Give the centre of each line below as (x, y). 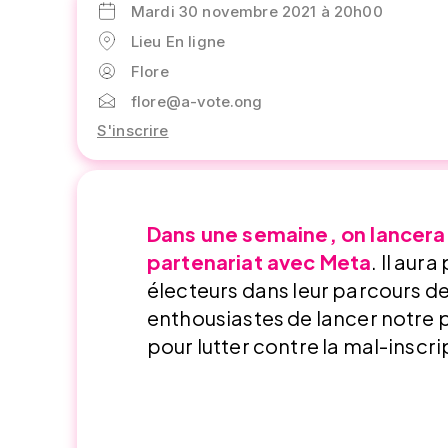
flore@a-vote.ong (197, 101)
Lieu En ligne (178, 41)
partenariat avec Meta (259, 261)
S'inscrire (133, 130)
